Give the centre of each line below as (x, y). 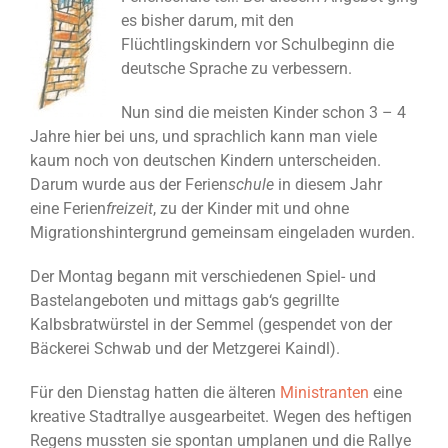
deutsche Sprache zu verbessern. (236, 69)
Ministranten (324, 393)
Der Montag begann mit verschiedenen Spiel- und (203, 277)
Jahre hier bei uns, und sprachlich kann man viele (203, 137)
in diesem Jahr (328, 185)
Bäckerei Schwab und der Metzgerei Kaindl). (185, 349)
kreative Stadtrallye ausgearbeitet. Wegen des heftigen (221, 417)
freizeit (129, 209)
